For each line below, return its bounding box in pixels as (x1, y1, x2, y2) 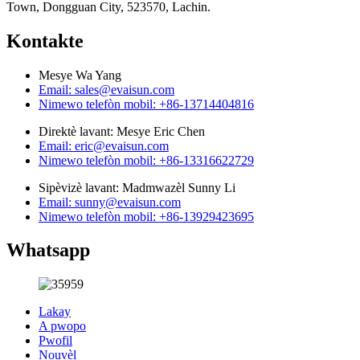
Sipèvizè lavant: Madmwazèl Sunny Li (39, 180, 235, 194)
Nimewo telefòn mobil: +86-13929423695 (39, 209, 254, 223)
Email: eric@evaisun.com (39, 138, 169, 153)
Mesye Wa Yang (39, 67, 121, 82)
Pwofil (39, 333, 72, 348)
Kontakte (6, 30, 84, 51)
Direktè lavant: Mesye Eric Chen (39, 124, 205, 138)
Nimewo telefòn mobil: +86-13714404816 (39, 96, 254, 111)
